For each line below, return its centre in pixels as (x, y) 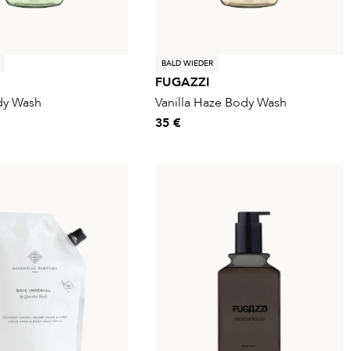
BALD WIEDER (187, 63)
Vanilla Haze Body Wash (221, 102)
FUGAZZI (182, 82)
